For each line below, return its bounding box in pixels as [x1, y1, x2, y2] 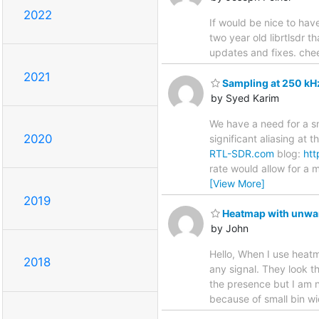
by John [211, 222, 249, 235]
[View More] [209, 177, 265, 189]
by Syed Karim [211, 91, 279, 104]
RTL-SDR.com [209, 147, 274, 159]
